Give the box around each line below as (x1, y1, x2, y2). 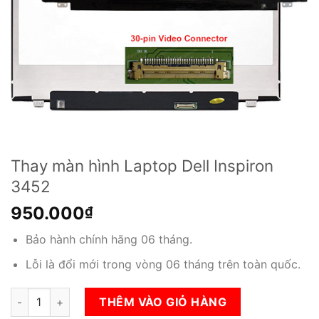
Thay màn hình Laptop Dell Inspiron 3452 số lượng (10, 289, 258, 302)
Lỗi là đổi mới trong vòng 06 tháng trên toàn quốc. (25, 256, 300, 271)
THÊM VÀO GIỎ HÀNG (99, 295, 227, 310)
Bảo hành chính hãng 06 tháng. (25, 232, 192, 246)
